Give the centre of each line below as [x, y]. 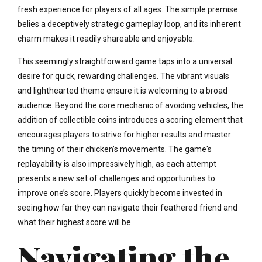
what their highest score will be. [75, 222]
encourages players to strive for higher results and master [124, 134]
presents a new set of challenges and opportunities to [116, 178]
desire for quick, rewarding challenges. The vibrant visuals [123, 76]
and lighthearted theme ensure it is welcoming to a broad [123, 90]
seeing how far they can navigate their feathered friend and [127, 207]
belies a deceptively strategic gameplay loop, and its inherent [129, 24]
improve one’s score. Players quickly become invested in [120, 193]
